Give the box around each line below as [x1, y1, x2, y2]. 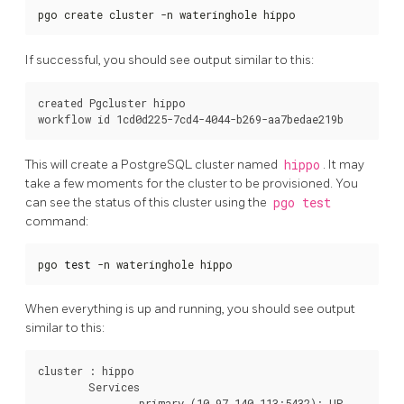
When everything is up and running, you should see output [25, 301, 355, 317]
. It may [323, 156, 364, 172]
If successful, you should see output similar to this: [25, 51, 314, 68]
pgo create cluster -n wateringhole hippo [38, 7, 296, 23]
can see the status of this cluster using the [25, 194, 270, 210]
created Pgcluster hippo [38, 95, 186, 110]
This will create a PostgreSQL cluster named [25, 156, 280, 172]
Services [38, 380, 88, 395]
